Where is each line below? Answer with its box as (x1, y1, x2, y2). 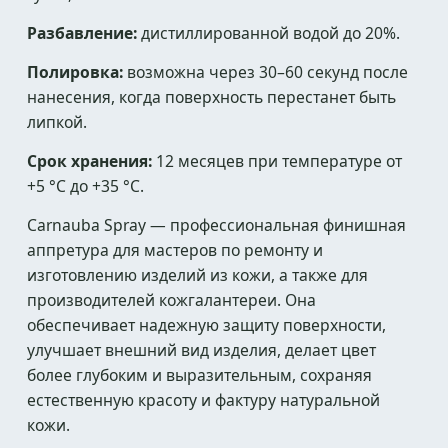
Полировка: (27, 61, 123, 83)
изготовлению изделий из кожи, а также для (27, 264, 368, 286)
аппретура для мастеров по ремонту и (27, 239, 323, 261)
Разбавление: (27, 22, 137, 44)
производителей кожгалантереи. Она (27, 289, 316, 311)
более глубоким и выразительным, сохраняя (27, 364, 372, 386)
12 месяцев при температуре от (152, 150, 402, 172)
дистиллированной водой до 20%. (137, 22, 400, 44)
